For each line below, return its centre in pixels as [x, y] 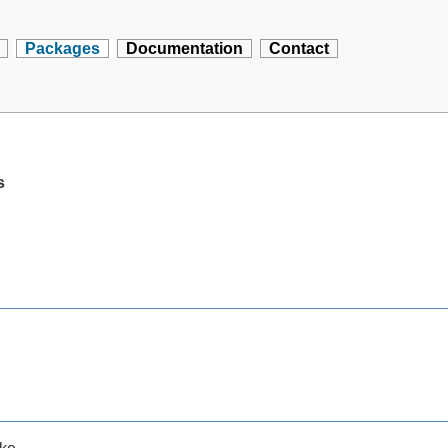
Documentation [185, 48]
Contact [299, 48]
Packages [63, 48]
